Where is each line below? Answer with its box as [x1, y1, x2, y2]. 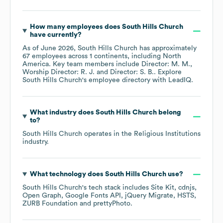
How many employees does [29, 23, 122, 31]
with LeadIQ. [150, 77, 193, 84]
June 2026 [41, 45, 74, 52]
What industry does [29, 109, 96, 116]
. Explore [154, 69, 182, 76]
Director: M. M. [141, 61, 190, 68]
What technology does [29, 171, 105, 178]
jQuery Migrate [125, 192, 173, 200]
